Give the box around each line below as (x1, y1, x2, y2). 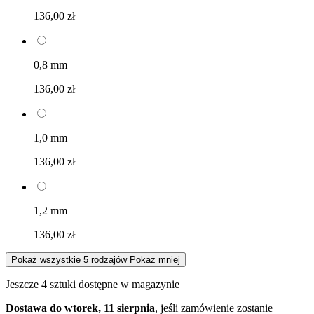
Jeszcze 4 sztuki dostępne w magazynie (6, 278, 179, 290)
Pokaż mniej (130, 254, 180, 265)
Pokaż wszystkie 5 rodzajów (11, 254, 127, 265)
